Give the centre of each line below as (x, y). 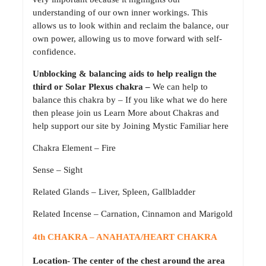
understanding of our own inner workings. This (120, 13)
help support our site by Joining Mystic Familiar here (131, 126)
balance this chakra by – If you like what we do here (130, 100)
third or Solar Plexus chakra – (91, 87)
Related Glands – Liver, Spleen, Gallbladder (114, 192)
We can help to (179, 87)
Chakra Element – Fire (74, 148)
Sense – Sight (58, 170)
